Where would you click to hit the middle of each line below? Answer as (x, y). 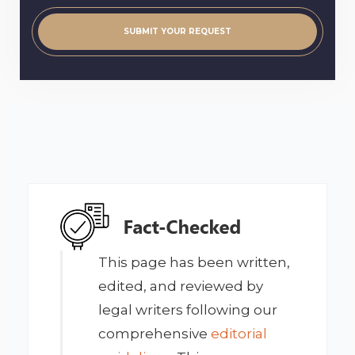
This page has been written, (194, 262)
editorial (239, 333)
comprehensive (155, 333)
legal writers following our (188, 309)
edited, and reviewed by (181, 286)
